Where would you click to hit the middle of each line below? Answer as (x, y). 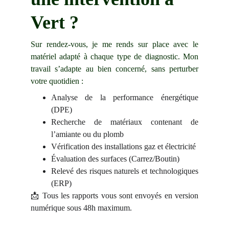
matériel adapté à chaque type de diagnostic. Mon (114, 56)
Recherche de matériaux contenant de (125, 122)
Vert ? (55, 22)
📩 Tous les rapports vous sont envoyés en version (114, 196)
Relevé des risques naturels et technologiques (125, 171)
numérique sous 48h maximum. (81, 208)
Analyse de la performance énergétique (125, 97)
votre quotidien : (57, 81)
